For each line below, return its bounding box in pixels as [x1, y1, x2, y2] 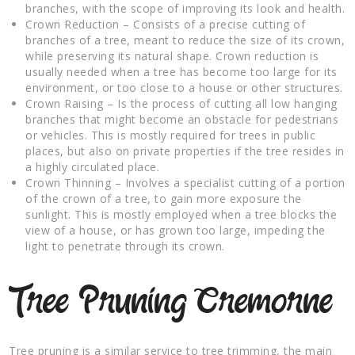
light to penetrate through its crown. [25, 238, 225, 254]
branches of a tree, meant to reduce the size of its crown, [25, 32, 345, 48]
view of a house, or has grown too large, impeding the [25, 222, 326, 238]
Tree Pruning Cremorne [9, 282, 334, 323]
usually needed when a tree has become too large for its [25, 63, 338, 79]
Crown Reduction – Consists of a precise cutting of [25, 16, 306, 32]
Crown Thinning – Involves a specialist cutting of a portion [25, 174, 345, 190]
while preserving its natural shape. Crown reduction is [25, 48, 319, 63]
